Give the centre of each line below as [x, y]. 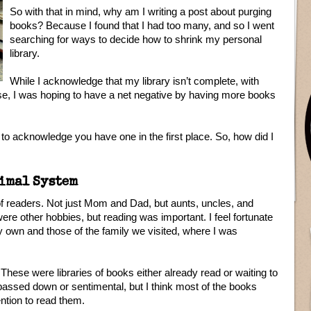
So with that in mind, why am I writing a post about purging [141, 11]
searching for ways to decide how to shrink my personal [136, 39]
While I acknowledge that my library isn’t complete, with [134, 81]
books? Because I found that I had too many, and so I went [142, 25]
